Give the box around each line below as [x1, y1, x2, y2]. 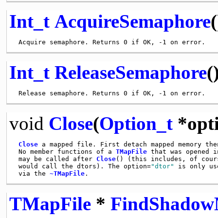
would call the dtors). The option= [14, 162, 151, 170]
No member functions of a [14, 147, 116, 155]
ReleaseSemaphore [54, 61, 207, 83]
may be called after [14, 155, 96, 163]
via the [14, 169, 50, 177]
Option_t [99, 112, 173, 134]
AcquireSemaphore [54, 10, 211, 32]
